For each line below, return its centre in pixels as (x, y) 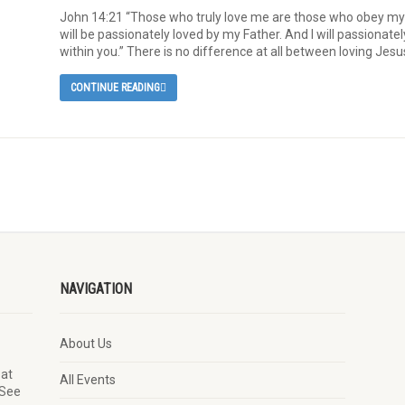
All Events (87, 380)
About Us (85, 344)
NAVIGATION (95, 289)
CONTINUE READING (115, 88)
